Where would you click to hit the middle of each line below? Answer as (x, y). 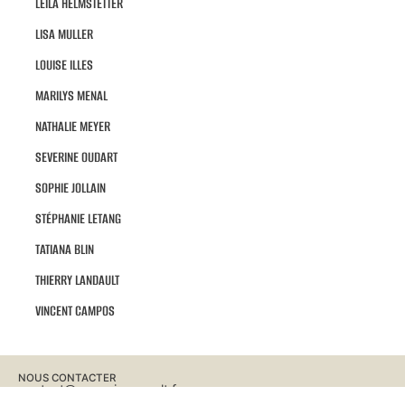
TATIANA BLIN (64, 250)
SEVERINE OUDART (76, 157)
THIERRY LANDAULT (77, 280)
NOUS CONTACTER (67, 378)
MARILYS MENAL (71, 96)
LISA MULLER (64, 34)
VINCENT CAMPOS (75, 311)
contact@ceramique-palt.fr (99, 390)
